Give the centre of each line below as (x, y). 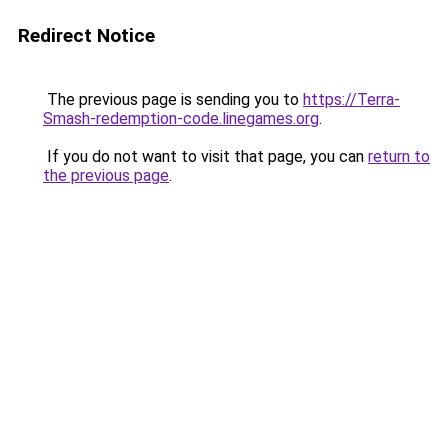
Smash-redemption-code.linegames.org (181, 118)
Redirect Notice (86, 35)
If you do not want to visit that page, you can (205, 156)
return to (399, 156)
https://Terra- (351, 99)
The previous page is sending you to (173, 99)
